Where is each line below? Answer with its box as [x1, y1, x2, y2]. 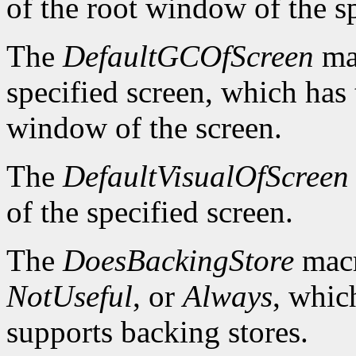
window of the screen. [6, 110, 282, 145]
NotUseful [6, 279, 133, 314]
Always [183, 279, 273, 314]
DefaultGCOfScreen [63, 39, 314, 74]
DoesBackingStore [63, 243, 294, 278]
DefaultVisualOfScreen [63, 159, 349, 194]
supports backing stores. [6, 315, 308, 350]
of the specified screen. [6, 195, 293, 230]
